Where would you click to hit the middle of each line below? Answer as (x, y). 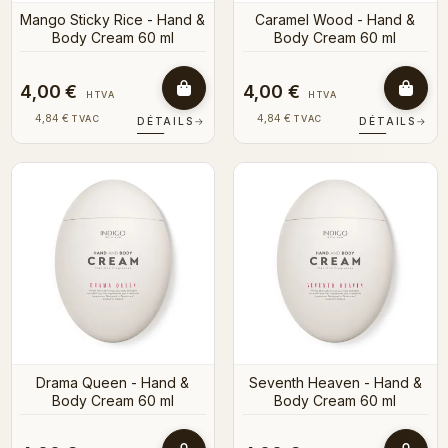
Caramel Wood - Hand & (335, 20)
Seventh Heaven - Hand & (335, 382)
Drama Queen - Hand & (113, 382)
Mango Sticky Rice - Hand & (113, 20)
